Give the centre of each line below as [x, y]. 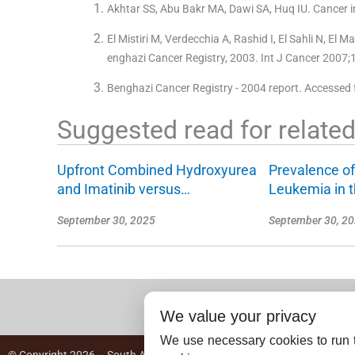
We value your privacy [238, 316]
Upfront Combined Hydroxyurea [157, 170]
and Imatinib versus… [124, 189]
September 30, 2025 [106, 220]
